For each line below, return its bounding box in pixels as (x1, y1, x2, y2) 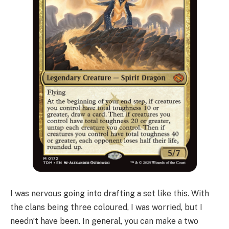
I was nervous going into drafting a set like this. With (10, 189, 209, 199)
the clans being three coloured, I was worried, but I (10, 202, 202, 213)
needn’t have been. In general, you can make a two (10, 216, 198, 226)
